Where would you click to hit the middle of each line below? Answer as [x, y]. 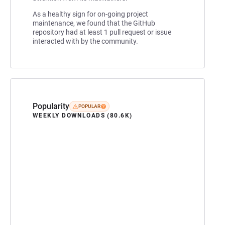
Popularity [51, 106]
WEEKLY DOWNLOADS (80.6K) [83, 115]
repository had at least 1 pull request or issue [102, 32]
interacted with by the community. [85, 41]
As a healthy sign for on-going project [90, 14]
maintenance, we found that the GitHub [94, 23]
